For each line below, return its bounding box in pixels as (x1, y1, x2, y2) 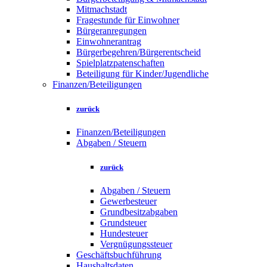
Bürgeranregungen (76, 25, 147, 36)
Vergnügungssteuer (100, 239, 172, 250)
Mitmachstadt (76, 4, 127, 14)
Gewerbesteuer (100, 196, 157, 207)
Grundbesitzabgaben (100, 207, 178, 218)
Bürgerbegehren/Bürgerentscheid (76, 46, 201, 57)
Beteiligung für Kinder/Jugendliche (76, 68, 209, 79)
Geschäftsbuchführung (76, 250, 162, 260)
